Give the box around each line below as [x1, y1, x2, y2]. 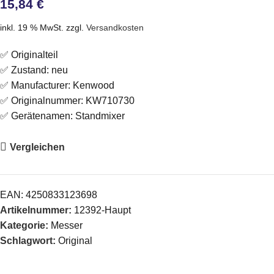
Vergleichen [9, 141, 65, 152]
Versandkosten [86, 23, 144, 32]
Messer [51, 220, 83, 231]
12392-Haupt [74, 205, 131, 215]
